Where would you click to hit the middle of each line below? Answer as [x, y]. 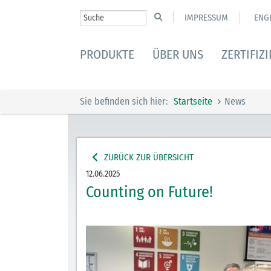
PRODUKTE [107, 54]
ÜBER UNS [178, 54]
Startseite [193, 101]
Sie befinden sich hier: [124, 101]
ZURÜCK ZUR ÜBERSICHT [149, 157]
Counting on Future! [149, 192]
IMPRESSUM [206, 18]
